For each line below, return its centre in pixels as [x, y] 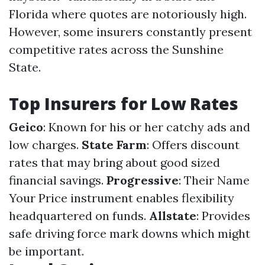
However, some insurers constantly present [130, 32]
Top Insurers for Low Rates [124, 104]
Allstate [173, 216]
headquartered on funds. [79, 216]
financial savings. [58, 180]
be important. [46, 251]
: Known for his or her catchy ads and [147, 127]
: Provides [223, 216]
